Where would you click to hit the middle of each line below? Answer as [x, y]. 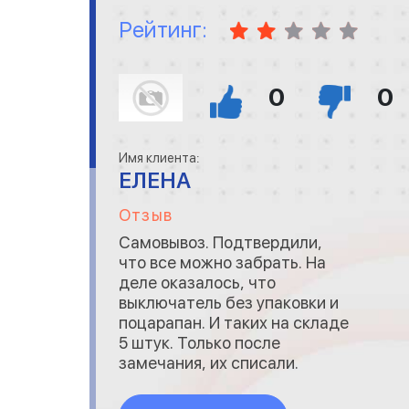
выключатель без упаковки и [229, 303]
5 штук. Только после [199, 343]
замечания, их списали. [209, 363]
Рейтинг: [163, 30]
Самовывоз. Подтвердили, [220, 242]
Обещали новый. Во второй [222, 383]
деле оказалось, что [197, 283]
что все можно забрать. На [222, 262]
